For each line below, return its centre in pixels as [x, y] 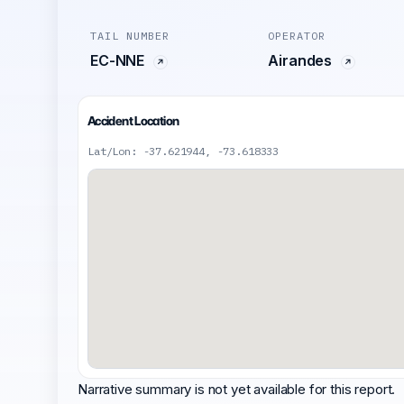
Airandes [302, 60]
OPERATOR [297, 36]
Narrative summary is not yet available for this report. [237, 389]
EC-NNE [119, 60]
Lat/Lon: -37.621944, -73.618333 [184, 151]
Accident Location [133, 121]
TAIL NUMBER [130, 36]
